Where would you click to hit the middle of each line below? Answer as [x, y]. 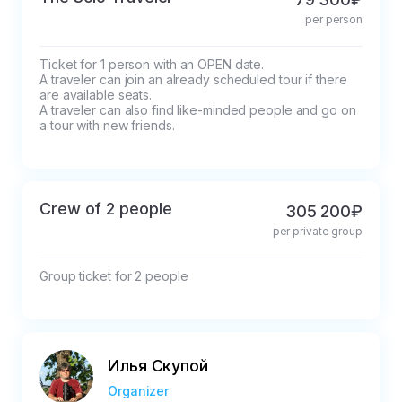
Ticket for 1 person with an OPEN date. [152, 65]
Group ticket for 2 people [114, 276]
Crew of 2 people [106, 209]
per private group [317, 232]
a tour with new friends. [107, 126]
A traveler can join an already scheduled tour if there [195, 80]
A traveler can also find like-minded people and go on [200, 110]
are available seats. [96, 95]
